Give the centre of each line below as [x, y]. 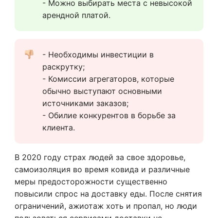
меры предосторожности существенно [91, 182]
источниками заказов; [85, 103]
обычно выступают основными [102, 91]
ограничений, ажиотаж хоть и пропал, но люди [106, 206]
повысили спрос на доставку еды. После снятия [108, 194]
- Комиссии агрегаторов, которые [108, 79]
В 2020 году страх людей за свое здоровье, [100, 157]
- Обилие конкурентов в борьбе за [109, 116]
